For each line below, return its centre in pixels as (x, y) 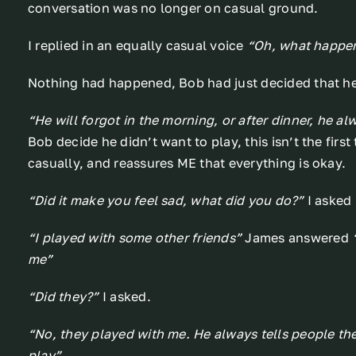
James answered (297, 238)
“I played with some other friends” (135, 238)
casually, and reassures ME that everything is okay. (187, 163)
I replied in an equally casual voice (137, 46)
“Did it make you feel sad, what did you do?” (166, 201)
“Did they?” (63, 297)
